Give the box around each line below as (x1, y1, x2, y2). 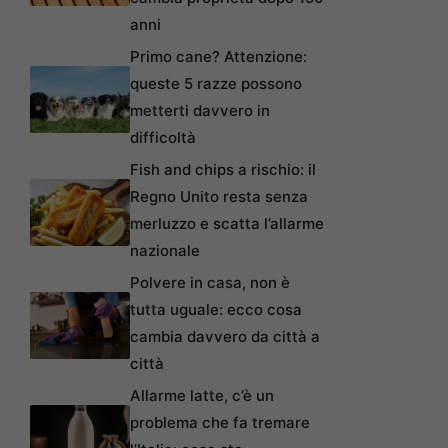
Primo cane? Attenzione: (130, 46, 307, 66)
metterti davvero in (130, 100, 270, 120)
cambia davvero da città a (130, 326, 320, 346)
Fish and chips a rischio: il (130, 159, 316, 179)
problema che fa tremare (130, 412, 310, 432)
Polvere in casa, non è (130, 272, 290, 292)
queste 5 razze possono (130, 73, 302, 93)
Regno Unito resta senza (130, 186, 308, 206)
